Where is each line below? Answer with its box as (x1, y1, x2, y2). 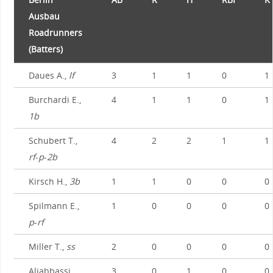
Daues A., (28, 69, 69, 82)
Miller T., (28, 241, 66, 253)
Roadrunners (28, 27, 82, 39)
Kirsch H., (28, 175, 69, 188)
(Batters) (28, 43, 63, 55)
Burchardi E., (28, 94, 81, 106)
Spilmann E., (28, 200, 79, 212)
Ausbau (28, 10, 60, 23)
